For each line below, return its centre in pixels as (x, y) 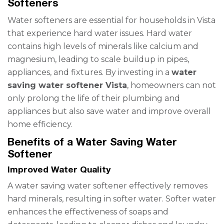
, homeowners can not (171, 85)
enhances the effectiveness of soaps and (88, 212)
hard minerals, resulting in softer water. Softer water (112, 199)
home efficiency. (40, 124)
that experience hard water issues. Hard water (100, 33)
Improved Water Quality (59, 169)
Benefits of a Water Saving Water (92, 142)
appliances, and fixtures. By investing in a (89, 72)
